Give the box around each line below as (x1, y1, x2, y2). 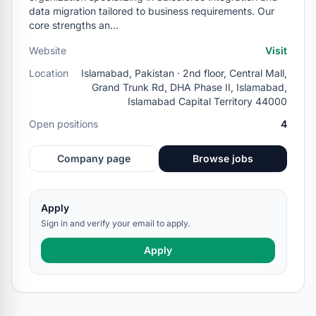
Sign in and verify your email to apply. (41, 218, 190, 229)
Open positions (29, 118, 98, 130)
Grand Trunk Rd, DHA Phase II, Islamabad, (92, 81, 287, 93)
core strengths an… (29, 19, 119, 31)
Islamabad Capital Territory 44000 (128, 95, 287, 107)
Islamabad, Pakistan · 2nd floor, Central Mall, (81, 67, 287, 79)
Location (29, 67, 68, 79)
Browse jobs (193, 152, 253, 164)
